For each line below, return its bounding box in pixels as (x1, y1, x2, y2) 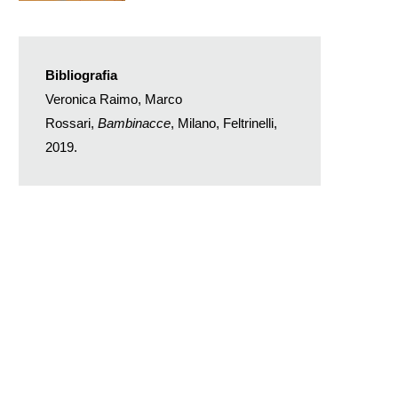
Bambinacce (98, 115, 171, 131)
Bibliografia (45, 67, 117, 83)
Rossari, (45, 115, 98, 131)
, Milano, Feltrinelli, (171, 115, 277, 131)
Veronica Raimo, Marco (45, 91, 182, 107)
